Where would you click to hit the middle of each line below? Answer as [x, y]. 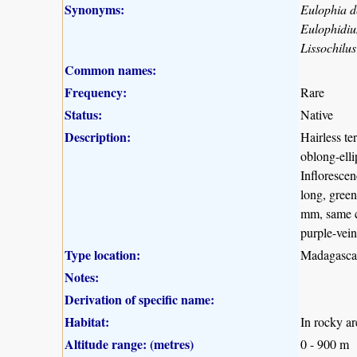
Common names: [110, 69]
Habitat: [87, 321]
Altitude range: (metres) [129, 343]
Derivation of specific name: [139, 299]
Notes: [82, 277]
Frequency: [96, 92]
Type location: [102, 254]
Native [317, 114]
